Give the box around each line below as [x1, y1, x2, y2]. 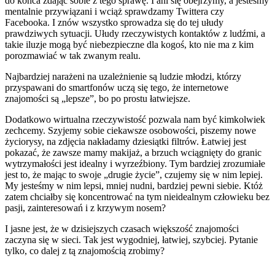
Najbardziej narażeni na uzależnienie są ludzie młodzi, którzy [5, 71, 241, 82]
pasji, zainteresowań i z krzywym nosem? [5, 202, 166, 213]
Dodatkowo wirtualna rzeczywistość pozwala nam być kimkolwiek [5, 114, 265, 125]
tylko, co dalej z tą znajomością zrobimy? [5, 245, 165, 256]
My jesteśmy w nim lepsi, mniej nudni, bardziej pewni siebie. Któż [5, 180, 263, 191]
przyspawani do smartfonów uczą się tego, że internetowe [5, 82, 228, 93]
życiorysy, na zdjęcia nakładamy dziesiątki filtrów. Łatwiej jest [5, 136, 246, 147]
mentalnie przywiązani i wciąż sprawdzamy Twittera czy [5, 6, 224, 17]
